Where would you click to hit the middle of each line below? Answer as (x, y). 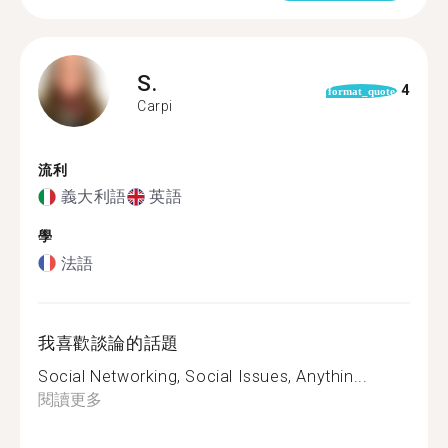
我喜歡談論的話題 (108, 342)
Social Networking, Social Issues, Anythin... (203, 376)
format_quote (361, 90)
